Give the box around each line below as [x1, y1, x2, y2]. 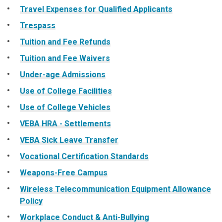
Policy [20, 196, 43, 206]
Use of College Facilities [20, 86, 112, 96]
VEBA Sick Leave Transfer [20, 135, 118, 145]
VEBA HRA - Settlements [20, 118, 111, 128]
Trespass [20, 20, 55, 30]
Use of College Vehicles [20, 102, 111, 112]
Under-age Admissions [20, 69, 106, 79]
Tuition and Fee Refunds [20, 37, 111, 47]
